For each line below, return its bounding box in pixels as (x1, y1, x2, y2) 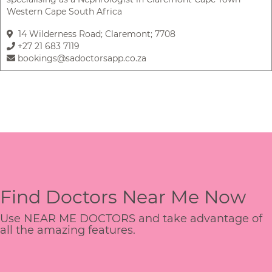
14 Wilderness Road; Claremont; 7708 (13, 29, 175, 40)
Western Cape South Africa (7, 6, 122, 18)
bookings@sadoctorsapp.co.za (15, 53, 146, 64)
